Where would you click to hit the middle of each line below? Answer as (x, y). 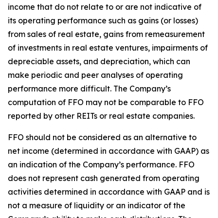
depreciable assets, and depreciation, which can (99, 61)
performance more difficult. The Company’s (89, 89)
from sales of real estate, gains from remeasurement (106, 34)
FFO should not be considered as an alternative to (102, 137)
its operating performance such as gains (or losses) (103, 20)
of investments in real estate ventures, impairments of (108, 48)
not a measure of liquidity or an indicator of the (97, 205)
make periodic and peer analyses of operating (95, 75)
